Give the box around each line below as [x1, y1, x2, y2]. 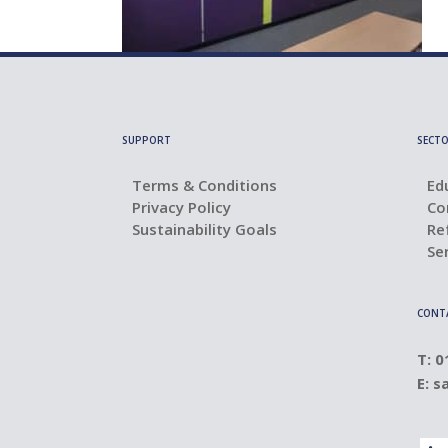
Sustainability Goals [132, 219, 277, 239]
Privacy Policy [132, 197, 231, 217]
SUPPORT [122, 133, 171, 147]
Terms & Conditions [132, 175, 277, 195]
